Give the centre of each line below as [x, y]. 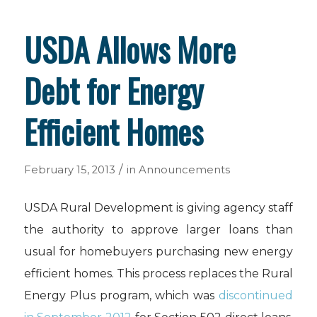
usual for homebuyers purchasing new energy [158, 251]
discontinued [256, 295]
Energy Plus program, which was [121, 295]
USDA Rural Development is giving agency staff [158, 207]
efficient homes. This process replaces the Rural [158, 273]
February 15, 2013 [69, 170]
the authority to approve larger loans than [158, 229]
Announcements [184, 170]
